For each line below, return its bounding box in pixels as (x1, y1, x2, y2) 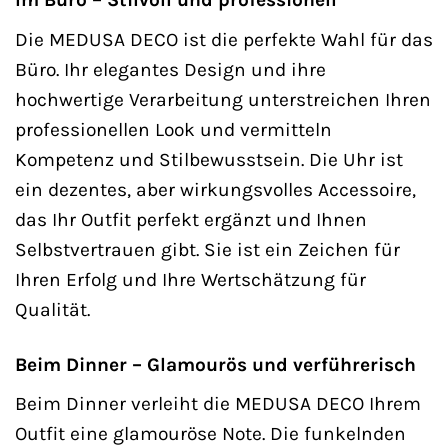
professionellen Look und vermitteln (15, 117, 332, 141)
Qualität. (15, 297, 90, 321)
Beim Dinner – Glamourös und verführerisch (15, 352, 416, 376)
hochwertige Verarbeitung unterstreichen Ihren (15, 87, 431, 111)
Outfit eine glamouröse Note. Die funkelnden (15, 422, 406, 446)
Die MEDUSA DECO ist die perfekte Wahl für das (15, 27, 433, 51)
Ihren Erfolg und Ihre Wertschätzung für (15, 267, 366, 291)
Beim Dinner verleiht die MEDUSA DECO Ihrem (15, 392, 421, 416)
